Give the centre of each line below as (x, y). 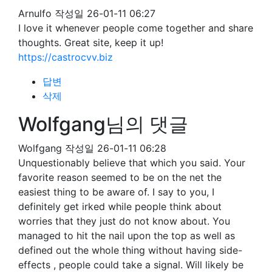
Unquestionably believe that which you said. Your (132, 163)
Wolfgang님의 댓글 (103, 124)
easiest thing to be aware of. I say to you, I (116, 192)
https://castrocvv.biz (66, 57)
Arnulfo (35, 13)
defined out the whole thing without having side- (130, 250)
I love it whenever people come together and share (136, 28)
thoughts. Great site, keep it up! (91, 42)
